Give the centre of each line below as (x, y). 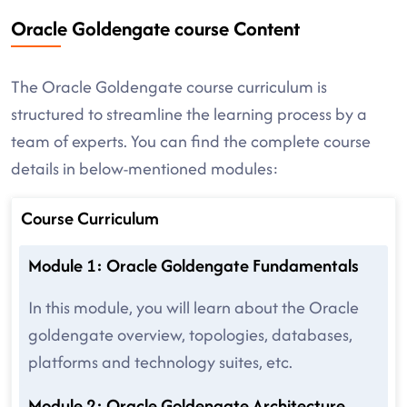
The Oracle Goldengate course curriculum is (169, 87)
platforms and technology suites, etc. (160, 362)
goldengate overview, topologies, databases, (190, 335)
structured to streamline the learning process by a (189, 114)
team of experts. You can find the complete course (191, 141)
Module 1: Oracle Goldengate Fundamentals (194, 265)
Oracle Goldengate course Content (155, 29)
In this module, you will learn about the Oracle (194, 308)
